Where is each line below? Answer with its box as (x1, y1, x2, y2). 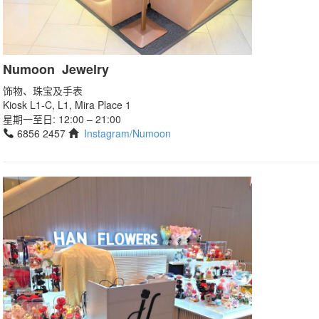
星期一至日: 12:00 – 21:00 (3, 111, 121, 126)
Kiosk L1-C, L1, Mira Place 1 (3, 97, 131, 112)
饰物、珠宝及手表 (3, 83, 83, 98)
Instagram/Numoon (83, 125, 171, 140)
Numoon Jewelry (3, 59, 109, 78)
